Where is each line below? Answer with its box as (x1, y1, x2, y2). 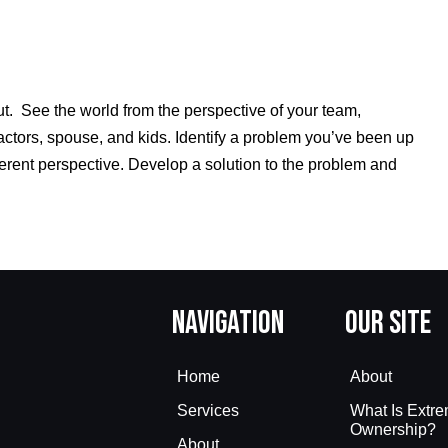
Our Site (345, 304, 431, 344)
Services (177, 401, 239, 419)
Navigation (172, 304, 284, 344)
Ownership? (350, 420, 436, 438)
